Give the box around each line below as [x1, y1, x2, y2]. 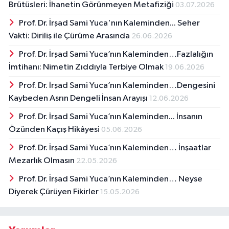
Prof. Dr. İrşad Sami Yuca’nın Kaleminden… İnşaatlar [18, 144, 211, 153]
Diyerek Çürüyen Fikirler [9, 188, 100, 197]
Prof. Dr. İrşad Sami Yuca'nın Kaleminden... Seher [18, 19, 200, 28]
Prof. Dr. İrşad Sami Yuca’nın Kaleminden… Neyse [18, 175, 202, 184]
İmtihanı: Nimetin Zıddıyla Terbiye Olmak [9, 63, 165, 72]
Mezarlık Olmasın [9, 156, 76, 166]
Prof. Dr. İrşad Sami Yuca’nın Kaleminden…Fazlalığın [18, 50, 213, 59]
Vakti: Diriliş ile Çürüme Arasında [9, 32, 131, 41]
